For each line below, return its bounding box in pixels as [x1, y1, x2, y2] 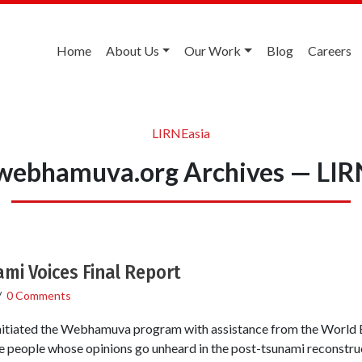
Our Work [184, 43, 242, 58]
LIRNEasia [152, 124, 210, 141]
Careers [308, 43, 351, 58]
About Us [105, 43, 159, 58]
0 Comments [6, 288, 71, 302]
